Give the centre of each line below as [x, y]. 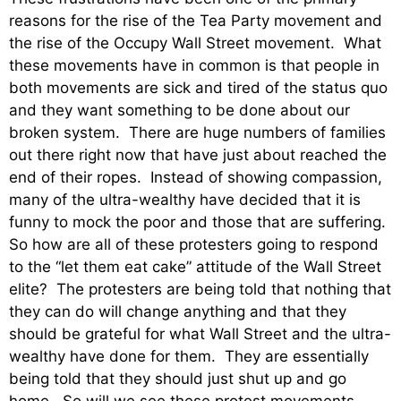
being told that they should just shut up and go [178, 378]
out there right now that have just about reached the [198, 154]
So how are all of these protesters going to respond [194, 244]
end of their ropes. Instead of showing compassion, [196, 177]
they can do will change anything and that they [178, 311]
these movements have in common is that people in [194, 65]
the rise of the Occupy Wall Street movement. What [195, 43]
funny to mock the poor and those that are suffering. [200, 222]
